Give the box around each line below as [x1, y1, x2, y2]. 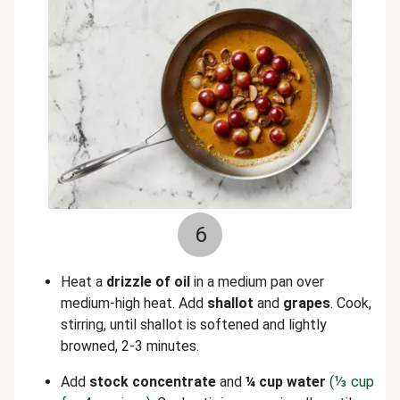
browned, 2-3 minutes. [61, 337, 199, 354]
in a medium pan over [190, 273, 324, 290]
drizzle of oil [106, 273, 190, 290]
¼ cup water [242, 373, 326, 390]
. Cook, [330, 295, 371, 312]
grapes [283, 295, 330, 312]
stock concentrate [89, 373, 216, 390]
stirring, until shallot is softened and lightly [61, 316, 327, 333]
